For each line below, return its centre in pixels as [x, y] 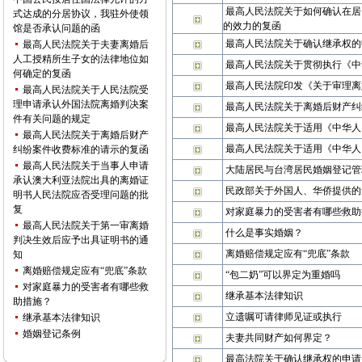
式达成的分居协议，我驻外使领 [81, 14]
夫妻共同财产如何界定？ [278, 338]
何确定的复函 [42, 74]
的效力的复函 [252, 26]
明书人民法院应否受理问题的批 [81, 195]
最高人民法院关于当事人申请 [86, 166]
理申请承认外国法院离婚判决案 [81, 104]
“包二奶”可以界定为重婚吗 [282, 275]
